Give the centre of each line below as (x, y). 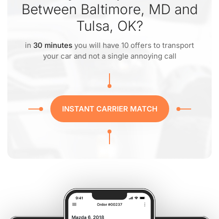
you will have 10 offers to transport (133, 45)
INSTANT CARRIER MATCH (109, 109)
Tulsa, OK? (109, 26)
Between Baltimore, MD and (109, 9)
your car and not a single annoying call (109, 56)
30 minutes (53, 45)
